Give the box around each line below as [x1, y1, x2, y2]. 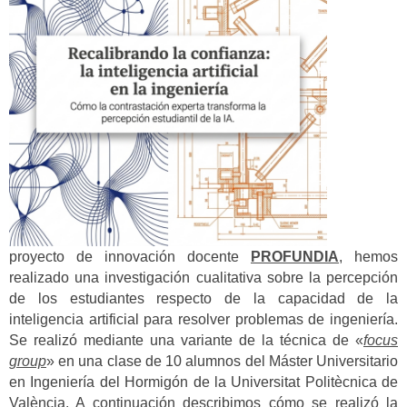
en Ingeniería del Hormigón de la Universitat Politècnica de [9, 373, 398, 390]
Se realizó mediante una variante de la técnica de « [9, 332, 363, 348]
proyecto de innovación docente [9, 248, 251, 264]
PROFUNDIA [251, 248, 339, 264]
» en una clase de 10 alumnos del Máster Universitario [46, 352, 398, 369]
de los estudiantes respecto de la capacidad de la [9, 290, 398, 306]
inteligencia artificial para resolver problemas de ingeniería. [9, 311, 398, 327]
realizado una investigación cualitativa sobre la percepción [9, 269, 398, 285]
